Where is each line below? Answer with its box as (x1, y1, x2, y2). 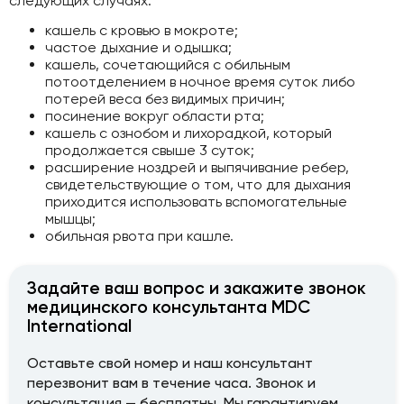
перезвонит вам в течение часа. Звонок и (27, 374, 316, 392)
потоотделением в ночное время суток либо (45, 73, 355, 91)
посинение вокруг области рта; (45, 107, 264, 125)
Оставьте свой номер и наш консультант (27, 354, 313, 372)
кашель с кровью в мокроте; (45, 22, 238, 40)
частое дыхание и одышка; (45, 39, 232, 57)
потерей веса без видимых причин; (45, 90, 285, 108)
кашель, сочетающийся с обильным (45, 56, 290, 74)
